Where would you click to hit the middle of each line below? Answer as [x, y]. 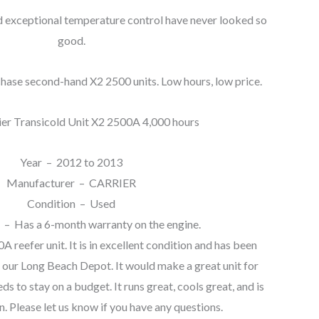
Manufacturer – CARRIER [71, 182]
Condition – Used [71, 203]
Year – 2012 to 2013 [71, 162]
